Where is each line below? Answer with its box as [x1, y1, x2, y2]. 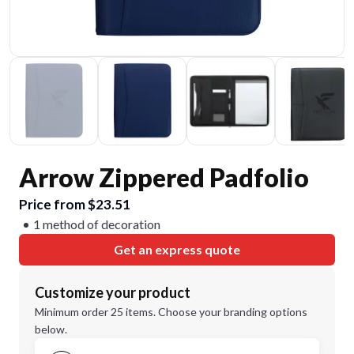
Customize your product [35, 284, 190, 301]
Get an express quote [114, 242, 240, 257]
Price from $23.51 [19, 196, 130, 213]
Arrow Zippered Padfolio [19, 162, 309, 193]
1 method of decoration [33, 217, 160, 232]
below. [35, 322, 67, 336]
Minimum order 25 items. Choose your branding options [35, 305, 307, 318]
